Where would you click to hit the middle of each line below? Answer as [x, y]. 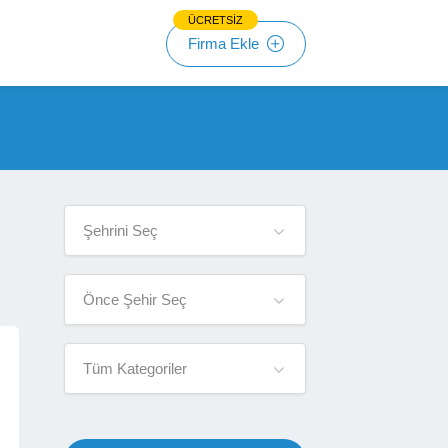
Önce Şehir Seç [134, 299]
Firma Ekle [225, 43]
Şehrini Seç [120, 230]
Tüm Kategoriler [134, 368]
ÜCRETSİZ [215, 20]
